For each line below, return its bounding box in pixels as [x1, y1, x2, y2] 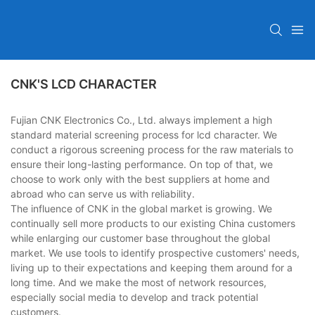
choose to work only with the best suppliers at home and [11, 173, 270, 186]
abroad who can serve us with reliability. [11, 188, 195, 200]
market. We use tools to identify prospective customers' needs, [11, 247, 300, 259]
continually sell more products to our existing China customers [11, 217, 295, 230]
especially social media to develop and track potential [11, 291, 258, 304]
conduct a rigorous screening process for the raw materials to [11, 143, 293, 156]
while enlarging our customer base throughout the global [11, 232, 270, 245]
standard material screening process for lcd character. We [11, 129, 277, 141]
